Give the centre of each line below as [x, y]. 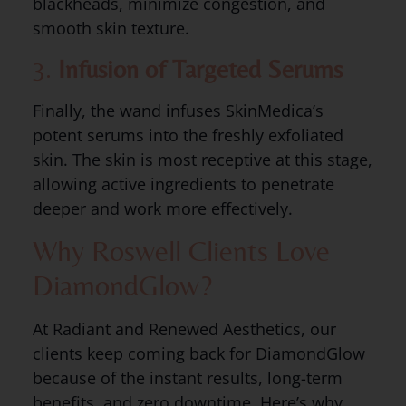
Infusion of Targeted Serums [200, 68]
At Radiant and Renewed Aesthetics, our [184, 329]
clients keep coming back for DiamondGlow [198, 353]
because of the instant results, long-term [187, 377]
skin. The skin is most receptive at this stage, [202, 159]
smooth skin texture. [111, 29]
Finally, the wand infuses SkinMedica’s [178, 110]
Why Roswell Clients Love [181, 250]
